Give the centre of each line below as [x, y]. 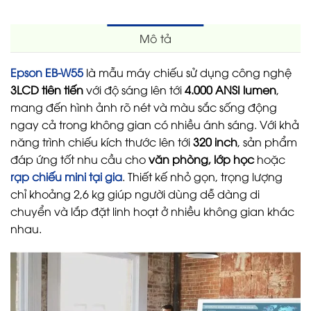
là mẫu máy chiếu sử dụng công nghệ [187, 72]
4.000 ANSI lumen [230, 89]
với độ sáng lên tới [134, 89]
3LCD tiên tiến [47, 89]
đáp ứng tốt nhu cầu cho [79, 159]
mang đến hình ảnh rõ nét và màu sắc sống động [144, 107]
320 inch [215, 141]
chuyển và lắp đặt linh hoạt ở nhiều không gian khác [152, 211]
